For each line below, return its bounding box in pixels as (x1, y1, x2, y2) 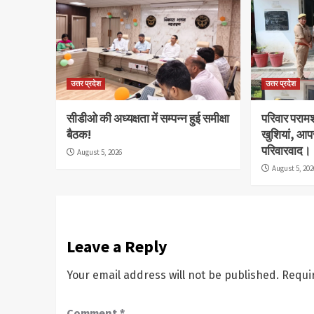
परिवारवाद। (261, 142, 311, 158)
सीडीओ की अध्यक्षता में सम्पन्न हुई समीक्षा (66, 110, 229, 126)
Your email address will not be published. (66, 268, 279, 282)
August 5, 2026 (76, 146, 122, 157)
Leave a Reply (66, 235, 168, 257)
